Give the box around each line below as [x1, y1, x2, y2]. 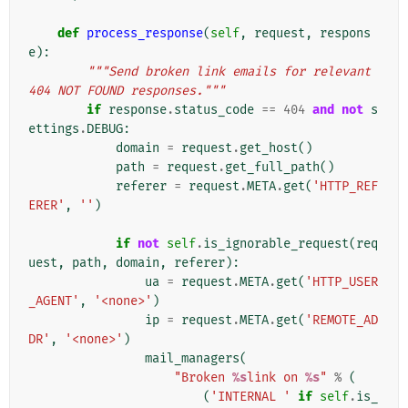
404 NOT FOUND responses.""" [28, 83, 225, 99]
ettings [28, 121, 79, 138]
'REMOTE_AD [305, 312, 378, 329]
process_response [87, 25, 203, 42]
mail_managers [145, 351, 240, 367]
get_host [240, 140, 298, 157]
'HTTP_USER [305, 274, 378, 291]
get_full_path [225, 159, 320, 176]
